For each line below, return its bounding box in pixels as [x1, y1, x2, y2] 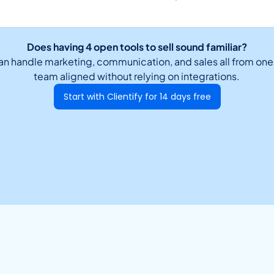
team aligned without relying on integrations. [34, 70, 240, 83]
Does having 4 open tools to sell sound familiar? [26, 40, 247, 53]
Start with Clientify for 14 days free [63, 91, 211, 103]
